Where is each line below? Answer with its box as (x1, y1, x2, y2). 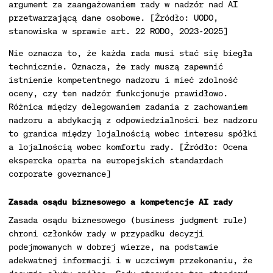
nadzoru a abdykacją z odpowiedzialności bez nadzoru (9, 114, 257, 126)
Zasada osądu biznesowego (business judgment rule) (9, 214, 247, 225)
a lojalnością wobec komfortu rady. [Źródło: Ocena (9, 141, 247, 152)
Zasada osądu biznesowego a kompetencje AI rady (9, 196, 233, 207)
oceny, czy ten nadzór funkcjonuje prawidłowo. (9, 87, 228, 99)
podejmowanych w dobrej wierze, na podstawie (9, 241, 218, 252)
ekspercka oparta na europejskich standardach (9, 154, 223, 166)
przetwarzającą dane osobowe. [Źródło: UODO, (9, 12, 218, 23)
